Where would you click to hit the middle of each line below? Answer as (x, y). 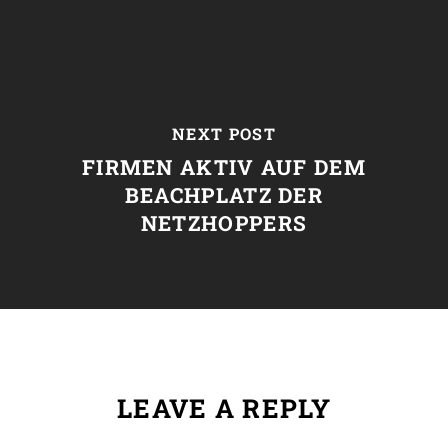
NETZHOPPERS (224, 222)
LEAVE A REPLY (224, 408)
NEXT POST (224, 133)
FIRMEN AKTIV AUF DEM (223, 166)
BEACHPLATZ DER (224, 194)
